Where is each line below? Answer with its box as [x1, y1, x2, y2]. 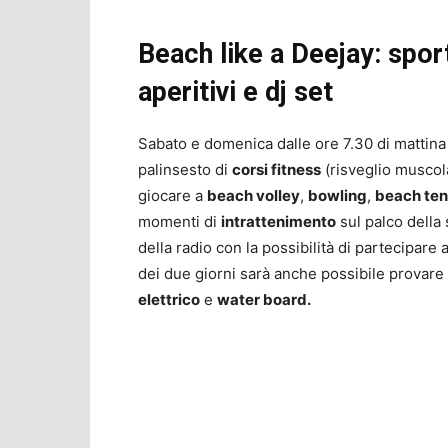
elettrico [138, 290, 200, 310]
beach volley [207, 186, 300, 206]
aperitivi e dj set [138, 76, 333, 109]
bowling [308, 186, 367, 206]
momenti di [138, 212, 221, 232]
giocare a [138, 186, 207, 206]
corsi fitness [232, 160, 321, 180]
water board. [217, 290, 311, 310]
